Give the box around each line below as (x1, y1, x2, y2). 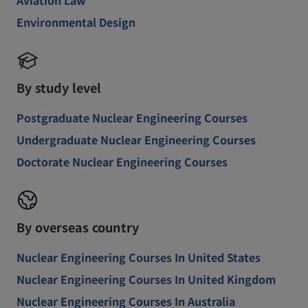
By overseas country (16, 217, 139, 236)
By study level (16, 78, 101, 96)
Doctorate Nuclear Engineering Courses (16, 153, 228, 170)
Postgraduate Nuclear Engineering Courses (16, 109, 247, 126)
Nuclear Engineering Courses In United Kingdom (16, 270, 276, 287)
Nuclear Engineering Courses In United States (16, 248, 261, 265)
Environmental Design (16, 13, 135, 30)
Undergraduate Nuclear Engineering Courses (16, 131, 256, 148)
